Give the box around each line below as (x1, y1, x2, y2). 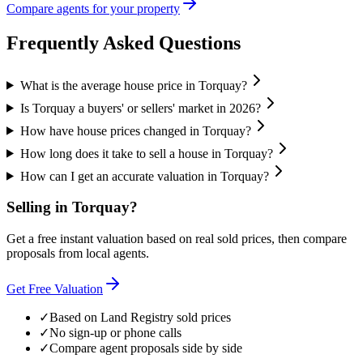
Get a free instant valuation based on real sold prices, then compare (6, 232, 347, 246)
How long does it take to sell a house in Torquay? (19, 146, 273, 160)
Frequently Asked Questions (6, 32, 241, 53)
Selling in (6, 199, 72, 216)
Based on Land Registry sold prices (49, 310, 231, 325)
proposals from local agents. (6, 246, 149, 261)
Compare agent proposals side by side (49, 341, 242, 356)
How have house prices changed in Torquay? (19, 123, 251, 138)
